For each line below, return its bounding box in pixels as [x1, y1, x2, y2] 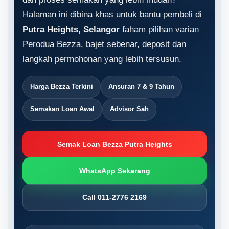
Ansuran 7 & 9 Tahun [108, 83, 174, 90]
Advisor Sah [110, 105, 149, 113]
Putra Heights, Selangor [22, 25, 120, 34]
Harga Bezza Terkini [30, 83, 93, 90]
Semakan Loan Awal [30, 105, 95, 113]
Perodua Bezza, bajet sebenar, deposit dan [22, 39, 186, 49]
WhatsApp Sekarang [79, 167, 150, 175]
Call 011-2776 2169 [82, 193, 147, 201]
